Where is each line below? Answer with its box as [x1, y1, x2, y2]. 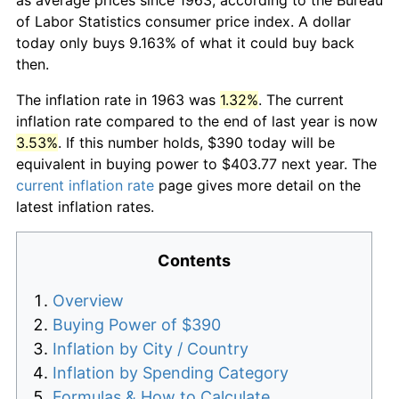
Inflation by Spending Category [53, 362, 289, 382]
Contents [158, 250, 231, 270]
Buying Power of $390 [53, 314, 221, 334]
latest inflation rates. [16, 197, 154, 216]
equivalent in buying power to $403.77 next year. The [16, 154, 377, 173]
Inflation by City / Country [53, 338, 248, 358]
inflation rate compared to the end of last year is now [16, 111, 378, 130]
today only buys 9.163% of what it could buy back [16, 33, 354, 52]
